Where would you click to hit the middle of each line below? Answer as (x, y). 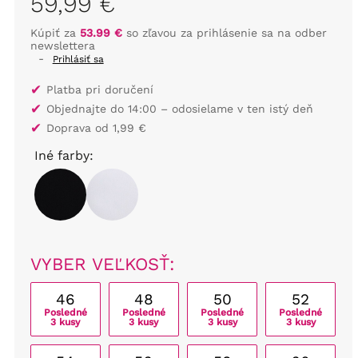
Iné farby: (64, 155)
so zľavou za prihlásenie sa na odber (224, 33)
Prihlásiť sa (78, 59)
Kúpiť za (55, 33)
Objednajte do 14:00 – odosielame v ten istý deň (179, 109)
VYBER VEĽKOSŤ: (102, 264)
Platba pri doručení (99, 89)
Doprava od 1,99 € (96, 128)
